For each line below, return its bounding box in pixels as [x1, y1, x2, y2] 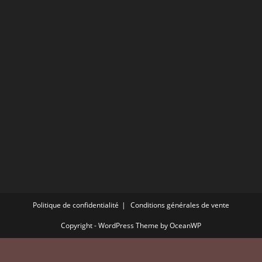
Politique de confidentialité [33, 199, 119, 210]
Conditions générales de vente [130, 199, 229, 210]
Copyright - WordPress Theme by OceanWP [61, 220, 201, 230]
